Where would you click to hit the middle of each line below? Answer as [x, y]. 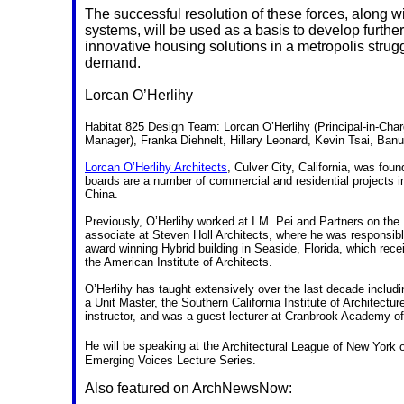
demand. [113, 63]
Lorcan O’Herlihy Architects [156, 168]
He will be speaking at [144, 346]
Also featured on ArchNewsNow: [188, 388]
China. [101, 195]
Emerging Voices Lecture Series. [170, 360]
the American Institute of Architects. [179, 262]
